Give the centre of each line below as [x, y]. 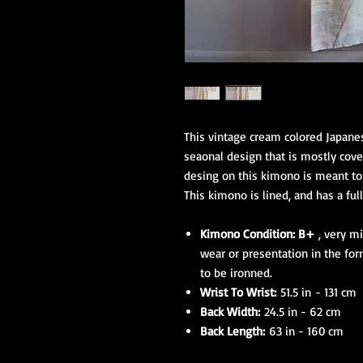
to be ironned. [236, 273]
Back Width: [232, 312]
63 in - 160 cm [306, 331]
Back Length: [235, 331]
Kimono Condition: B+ [257, 234]
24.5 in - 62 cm [303, 312]
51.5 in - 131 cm [318, 292]
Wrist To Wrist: [240, 292]
